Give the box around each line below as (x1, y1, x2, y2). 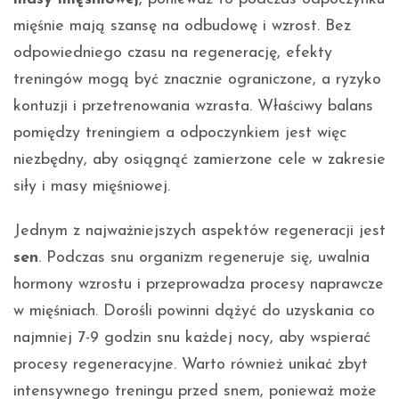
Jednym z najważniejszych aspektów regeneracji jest (13, 222, 386, 240)
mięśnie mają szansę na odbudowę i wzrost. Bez (13, 17, 351, 35)
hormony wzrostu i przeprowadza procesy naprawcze (13, 275, 384, 293)
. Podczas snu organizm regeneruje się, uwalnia (38, 248, 370, 266)
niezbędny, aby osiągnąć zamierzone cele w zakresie (13, 151, 386, 168)
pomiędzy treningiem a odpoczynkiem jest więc (13, 124, 346, 142)
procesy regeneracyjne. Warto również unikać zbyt (13, 355, 368, 373)
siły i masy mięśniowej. (13, 177, 170, 195)
